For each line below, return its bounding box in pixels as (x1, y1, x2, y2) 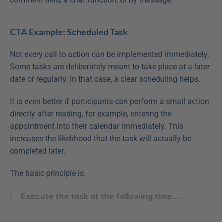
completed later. (10, 146, 65, 156)
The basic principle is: (10, 168, 86, 178)
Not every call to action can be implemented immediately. (10, 50, 209, 59)
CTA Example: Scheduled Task (10, 26, 128, 37)
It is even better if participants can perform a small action (10, 97, 209, 106)
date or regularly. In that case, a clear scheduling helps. (10, 74, 200, 84)
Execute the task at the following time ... (21, 191, 181, 201)
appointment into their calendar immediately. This (10, 121, 183, 131)
